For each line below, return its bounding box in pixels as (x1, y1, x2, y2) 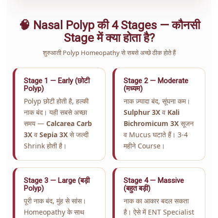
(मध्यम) (124, 84, 143, 93)
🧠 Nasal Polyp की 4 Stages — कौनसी (18, 18, 200, 32)
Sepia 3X (39, 129, 68, 139)
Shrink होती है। (24, 141, 67, 150)
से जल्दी (68, 129, 89, 139)
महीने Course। (124, 141, 165, 150)
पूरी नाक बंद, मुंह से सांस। (24, 196, 86, 205)
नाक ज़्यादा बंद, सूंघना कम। (124, 96, 190, 106)
